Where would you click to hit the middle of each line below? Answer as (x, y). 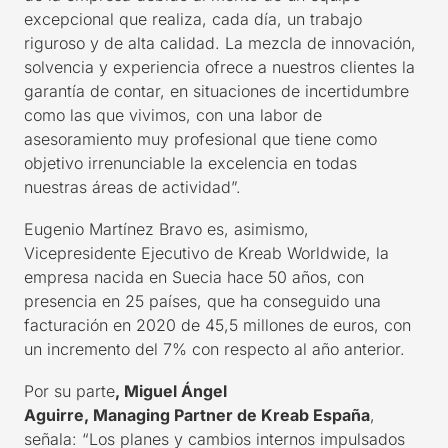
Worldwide (326, 253)
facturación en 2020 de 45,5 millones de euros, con (217, 325)
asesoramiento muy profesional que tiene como (200, 139)
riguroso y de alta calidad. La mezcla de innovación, (220, 43)
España (339, 415)
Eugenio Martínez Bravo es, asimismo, (166, 229)
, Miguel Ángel (171, 391)
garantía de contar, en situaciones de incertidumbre (216, 91)
